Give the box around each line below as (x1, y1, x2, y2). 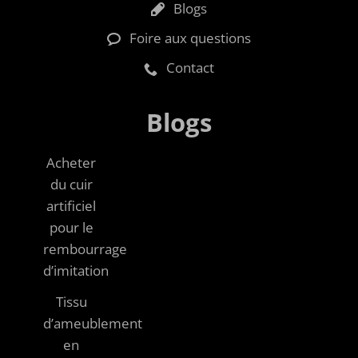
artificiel (46, 197, 96, 216)
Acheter (46, 153, 96, 173)
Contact (166, 58, 215, 78)
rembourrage (43, 240, 127, 259)
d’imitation (43, 261, 109, 280)
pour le (49, 218, 93, 237)
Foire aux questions (129, 28, 252, 47)
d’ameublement (43, 314, 142, 333)
